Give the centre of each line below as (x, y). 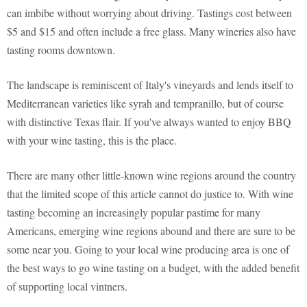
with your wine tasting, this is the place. (92, 140)
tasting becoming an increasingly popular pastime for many (134, 212)
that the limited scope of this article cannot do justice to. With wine (150, 194)
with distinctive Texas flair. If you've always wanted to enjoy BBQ (149, 122)
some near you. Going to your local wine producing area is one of (148, 249)
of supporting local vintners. (67, 286)
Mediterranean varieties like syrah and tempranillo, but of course (145, 103)
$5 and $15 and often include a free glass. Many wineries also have (151, 32)
